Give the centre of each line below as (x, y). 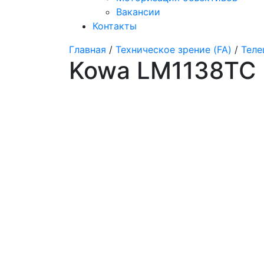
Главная (88, 49)
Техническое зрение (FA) (174, 49)
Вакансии (138, 12)
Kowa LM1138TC (162, 70)
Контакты (115, 26)
